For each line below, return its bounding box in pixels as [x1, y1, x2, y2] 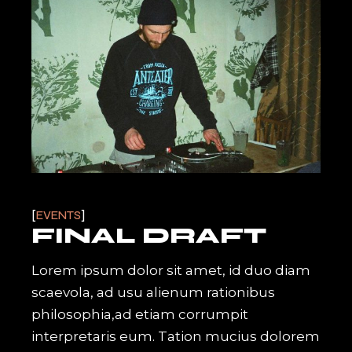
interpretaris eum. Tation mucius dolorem [31, 328, 321, 344]
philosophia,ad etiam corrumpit [31, 306, 249, 322]
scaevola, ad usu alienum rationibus [31, 284, 276, 300]
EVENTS [36, 207, 82, 222]
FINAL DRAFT [31, 222, 267, 248]
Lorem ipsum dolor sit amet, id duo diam [31, 262, 311, 278]
